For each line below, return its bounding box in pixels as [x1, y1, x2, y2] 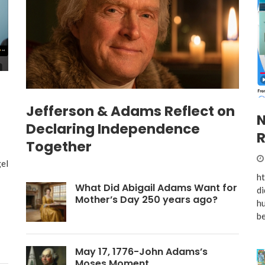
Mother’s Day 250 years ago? [75, 192, 218, 206]
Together [26, 137, 92, 156]
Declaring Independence [26, 119, 200, 138]
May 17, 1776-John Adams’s [75, 245, 208, 259]
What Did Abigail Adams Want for [75, 180, 237, 195]
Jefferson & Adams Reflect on [26, 101, 235, 121]
